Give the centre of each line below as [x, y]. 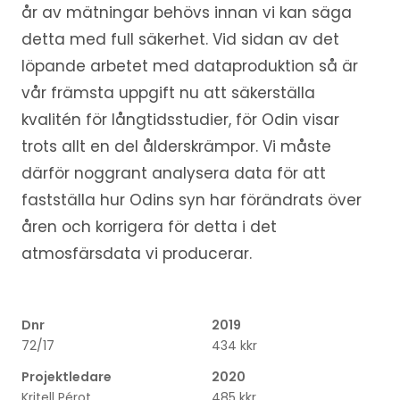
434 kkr [234, 346]
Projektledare [66, 377]
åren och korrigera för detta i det [149, 227]
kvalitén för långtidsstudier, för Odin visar [180, 120]
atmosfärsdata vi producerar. [136, 254]
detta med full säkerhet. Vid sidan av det [180, 39]
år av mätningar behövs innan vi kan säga [186, 12]
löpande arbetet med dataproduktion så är [189, 66]
